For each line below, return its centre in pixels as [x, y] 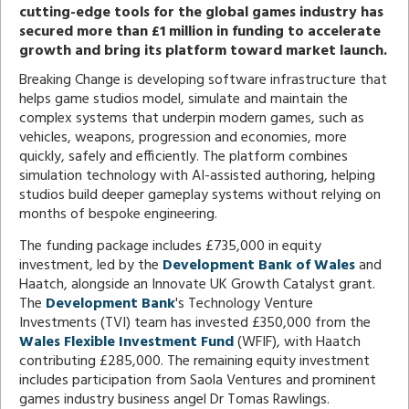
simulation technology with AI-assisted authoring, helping [197, 176]
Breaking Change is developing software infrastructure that [203, 80]
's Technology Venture [244, 304]
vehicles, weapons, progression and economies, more [183, 137]
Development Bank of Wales [259, 265]
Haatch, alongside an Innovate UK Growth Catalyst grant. [197, 284]
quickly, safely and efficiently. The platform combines [184, 157]
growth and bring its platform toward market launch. [203, 51]
